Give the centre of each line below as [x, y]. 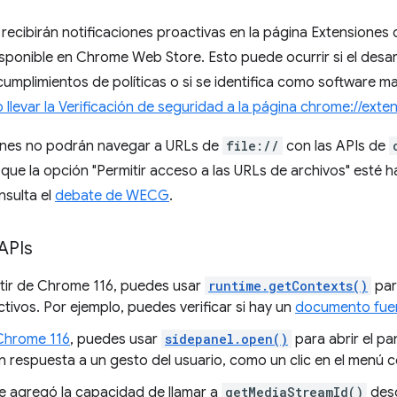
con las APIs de [336, 146]
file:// [253, 146]
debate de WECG [112, 196]
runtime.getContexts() [288, 286]
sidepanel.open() [226, 339]
